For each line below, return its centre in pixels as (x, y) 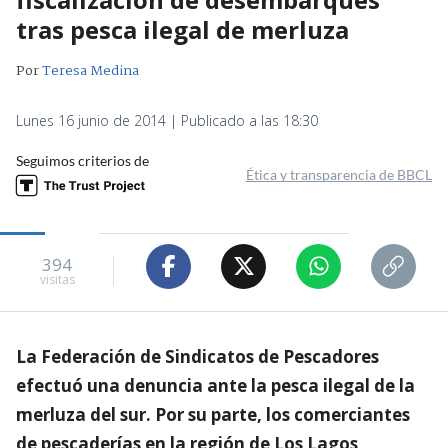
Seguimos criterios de (82, 160)
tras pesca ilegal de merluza (182, 29)
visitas (57, 280)
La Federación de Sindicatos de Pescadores (197, 356)
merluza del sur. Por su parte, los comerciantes (213, 414)
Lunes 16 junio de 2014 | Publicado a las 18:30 (167, 120)
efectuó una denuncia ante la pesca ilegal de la (215, 385)
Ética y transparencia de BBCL (339, 174)
